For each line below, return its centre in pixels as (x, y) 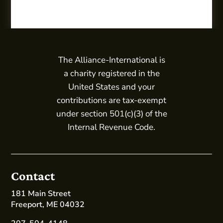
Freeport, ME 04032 (48, 205)
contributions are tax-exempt (111, 100)
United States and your (111, 87)
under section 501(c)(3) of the (111, 114)
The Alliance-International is (111, 60)
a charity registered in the (111, 73)
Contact (33, 176)
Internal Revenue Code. (111, 127)
